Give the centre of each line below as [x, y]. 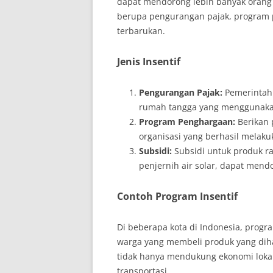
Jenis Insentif [149, 62]
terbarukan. [141, 31]
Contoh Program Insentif [177, 196]
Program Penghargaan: [187, 122]
